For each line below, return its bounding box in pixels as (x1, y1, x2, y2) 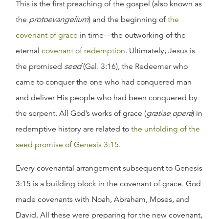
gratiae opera (146, 109, 192, 118)
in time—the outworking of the (78, 30, 186, 40)
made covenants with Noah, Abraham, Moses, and (16, 195, 189, 204)
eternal (16, 46, 42, 56)
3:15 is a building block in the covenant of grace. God (16, 179, 201, 189)
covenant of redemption (42, 46, 125, 56)
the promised (16, 62, 64, 71)
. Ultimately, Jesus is (125, 46, 195, 56)
